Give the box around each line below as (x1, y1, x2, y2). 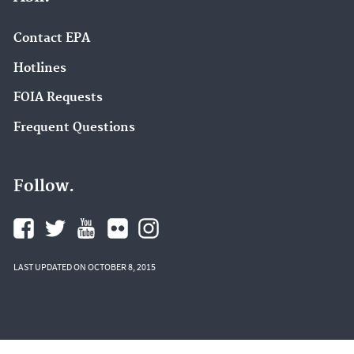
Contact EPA (13, 30, 90, 46)
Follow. (13, 175, 74, 197)
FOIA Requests (13, 90, 103, 106)
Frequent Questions (13, 120, 135, 136)
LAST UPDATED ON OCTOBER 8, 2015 (13, 260, 156, 273)
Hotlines (13, 60, 66, 76)
